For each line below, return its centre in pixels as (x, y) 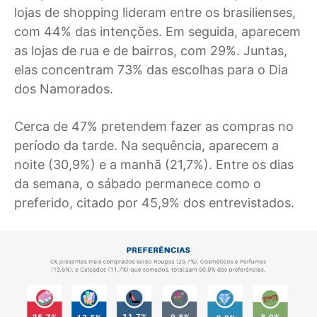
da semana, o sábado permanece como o (138, 184)
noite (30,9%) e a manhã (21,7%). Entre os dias (154, 165)
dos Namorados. (64, 89)
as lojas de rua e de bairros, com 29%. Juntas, (151, 51)
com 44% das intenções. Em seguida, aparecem (157, 31)
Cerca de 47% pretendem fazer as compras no (154, 126)
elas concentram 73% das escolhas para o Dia (151, 70)
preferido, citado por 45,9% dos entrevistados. (154, 203)
